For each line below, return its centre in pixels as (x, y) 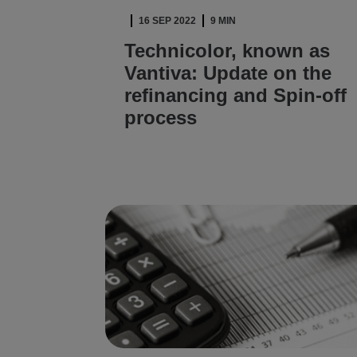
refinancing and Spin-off (235, 95)
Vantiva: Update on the (228, 73)
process (161, 118)
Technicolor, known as (227, 51)
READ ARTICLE (173, 164)
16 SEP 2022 (167, 21)
